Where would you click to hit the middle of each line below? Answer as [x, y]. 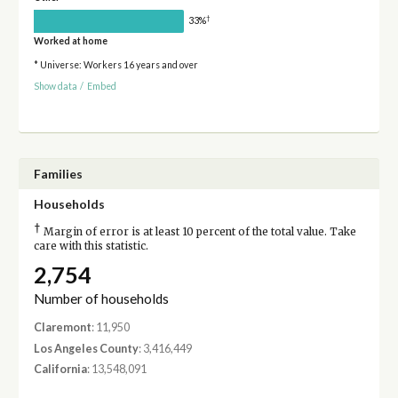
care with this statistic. [91, 247]
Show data [55, 87]
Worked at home [70, 40]
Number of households [101, 299]
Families [58, 174]
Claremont [62, 328]
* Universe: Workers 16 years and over [115, 64]
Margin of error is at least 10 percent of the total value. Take [198, 232]
